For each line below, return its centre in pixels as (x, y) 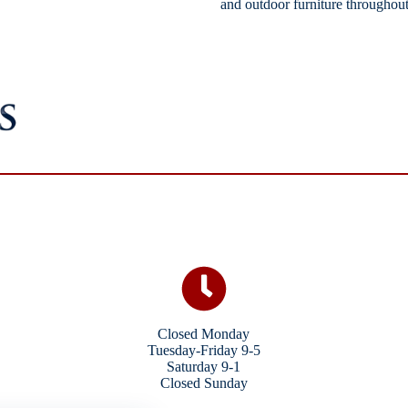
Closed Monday (204, 334)
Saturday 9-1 (204, 367)
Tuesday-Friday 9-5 (204, 350)
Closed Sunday (204, 383)
